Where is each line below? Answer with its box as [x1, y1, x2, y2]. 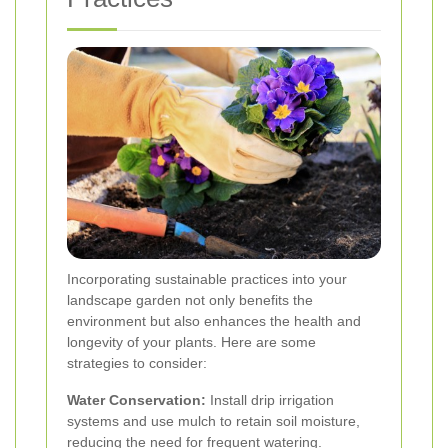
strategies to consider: [67, 354, 207, 371]
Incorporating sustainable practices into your [67, 270, 347, 287]
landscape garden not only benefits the [67, 291, 313, 308]
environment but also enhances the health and [67, 312, 361, 329]
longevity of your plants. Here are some [67, 333, 316, 350]
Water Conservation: [67, 391, 206, 408]
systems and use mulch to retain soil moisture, [67, 412, 360, 429]
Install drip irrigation [206, 391, 334, 408]
